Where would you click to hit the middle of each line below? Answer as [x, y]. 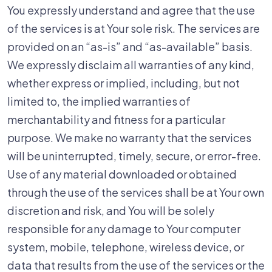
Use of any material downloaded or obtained [122, 174]
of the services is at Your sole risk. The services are [134, 28]
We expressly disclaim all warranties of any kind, [131, 65]
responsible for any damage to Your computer [124, 229]
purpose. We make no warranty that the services [129, 138]
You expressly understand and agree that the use [131, 10]
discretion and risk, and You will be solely [111, 210]
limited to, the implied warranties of [99, 101]
